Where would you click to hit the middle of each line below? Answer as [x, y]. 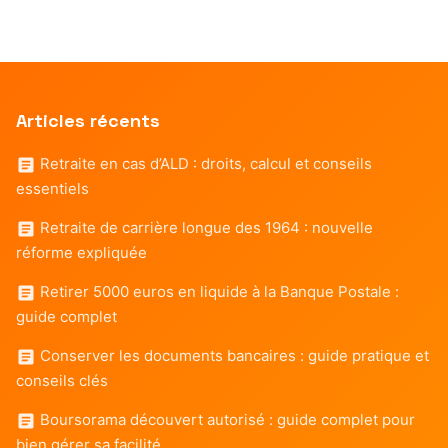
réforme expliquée [81, 252]
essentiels [52, 188]
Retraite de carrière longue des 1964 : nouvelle [204, 227]
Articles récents [88, 120]
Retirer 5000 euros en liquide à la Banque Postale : [217, 291]
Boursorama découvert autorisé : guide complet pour [225, 419]
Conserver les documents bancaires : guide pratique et [232, 355]
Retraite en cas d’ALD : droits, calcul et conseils [204, 163]
